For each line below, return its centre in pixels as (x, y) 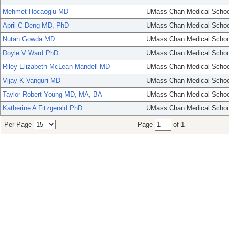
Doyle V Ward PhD (30, 53)
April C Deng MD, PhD (36, 26)
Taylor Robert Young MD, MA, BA (52, 95)
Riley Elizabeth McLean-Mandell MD (56, 67)
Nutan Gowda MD (29, 39)
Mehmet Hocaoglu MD (36, 12)
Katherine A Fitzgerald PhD (42, 108)
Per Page (19, 125)
